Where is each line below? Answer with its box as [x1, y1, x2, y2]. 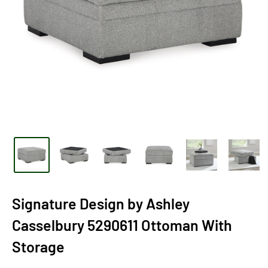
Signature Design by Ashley [12, 194, 190, 212]
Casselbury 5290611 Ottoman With [12, 215, 232, 234]
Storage [12, 237, 65, 255]
